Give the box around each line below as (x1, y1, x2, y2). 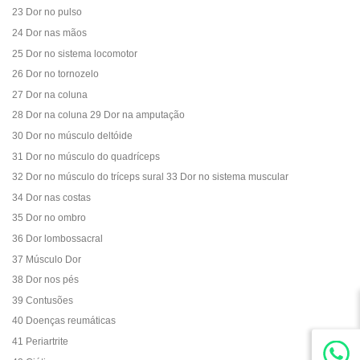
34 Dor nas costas (12, 191, 91, 203)
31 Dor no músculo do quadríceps (12, 150, 160, 162)
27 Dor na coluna (12, 88, 88, 100)
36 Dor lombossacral (12, 232, 105, 244)
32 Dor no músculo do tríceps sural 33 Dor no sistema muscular (12, 171, 288, 183)
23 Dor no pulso (12, 6, 82, 18)
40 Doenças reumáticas (12, 315, 116, 327)
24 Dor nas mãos (12, 27, 87, 39)
